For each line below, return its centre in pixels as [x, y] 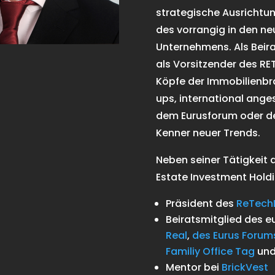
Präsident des [201, 204]
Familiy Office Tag [210, 252]
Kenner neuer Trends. [208, 133]
